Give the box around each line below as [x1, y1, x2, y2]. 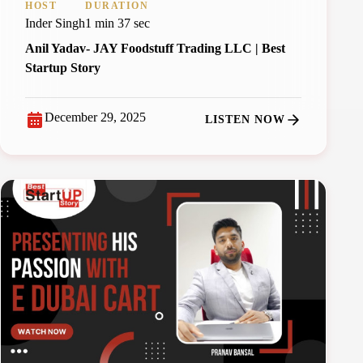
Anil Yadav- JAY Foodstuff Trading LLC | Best [25, 41, 285, 55]
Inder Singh [25, 15, 85, 30]
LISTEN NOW [205, 113, 286, 126]
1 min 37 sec [85, 15, 150, 30]
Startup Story [25, 60, 100, 75]
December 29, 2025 [45, 109, 146, 124]
